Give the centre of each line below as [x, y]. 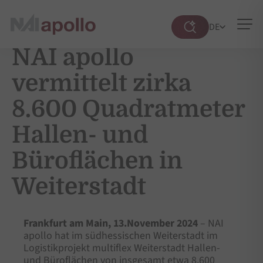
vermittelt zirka [101, 83]
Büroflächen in [97, 161]
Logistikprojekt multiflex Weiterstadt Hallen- [122, 248]
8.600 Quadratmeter [128, 109]
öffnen [204, 45]
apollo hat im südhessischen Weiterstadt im [121, 236]
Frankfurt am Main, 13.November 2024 [111, 223]
